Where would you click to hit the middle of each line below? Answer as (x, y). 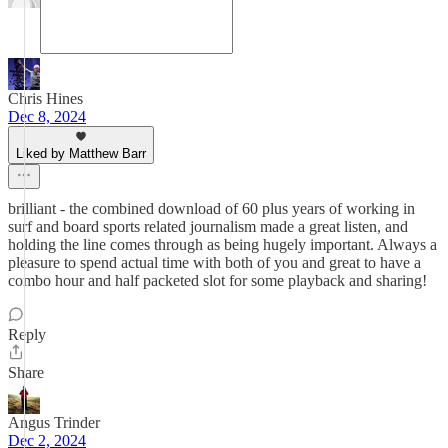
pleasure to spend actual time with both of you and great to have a (214, 262)
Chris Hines (45, 98)
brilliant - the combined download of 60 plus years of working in (211, 208)
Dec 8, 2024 (47, 116)
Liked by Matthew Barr (81, 153)
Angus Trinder (54, 422)
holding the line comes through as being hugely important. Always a (222, 244)
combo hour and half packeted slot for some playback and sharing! (217, 280)
